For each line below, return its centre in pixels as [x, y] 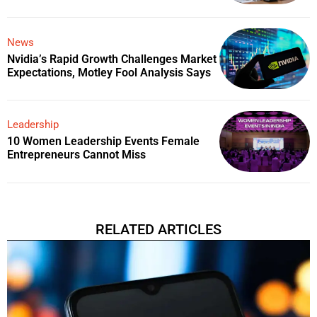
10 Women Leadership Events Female [104, 142]
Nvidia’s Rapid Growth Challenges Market [112, 59]
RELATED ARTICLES [158, 229]
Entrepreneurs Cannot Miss [77, 155]
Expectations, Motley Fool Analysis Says [109, 72]
